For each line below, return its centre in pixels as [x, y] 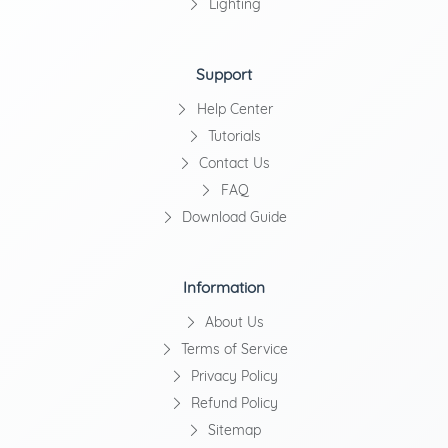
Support [224, 75]
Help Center [232, 109]
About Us [233, 322]
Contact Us [233, 163]
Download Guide [233, 217]
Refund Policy [233, 403]
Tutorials [233, 136]
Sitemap [233, 430]
